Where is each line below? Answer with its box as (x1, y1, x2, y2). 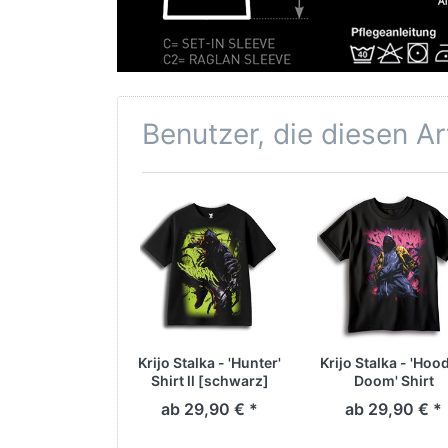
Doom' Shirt (353, 372, 434, 390)
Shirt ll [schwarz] (150, 372, 269, 390)
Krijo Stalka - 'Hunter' (138, 354, 281, 372)
